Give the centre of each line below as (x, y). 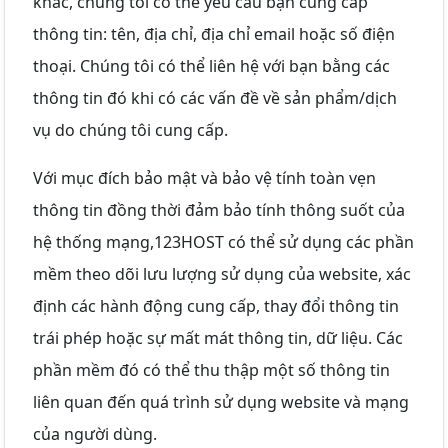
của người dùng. (95, 433)
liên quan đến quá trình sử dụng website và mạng (221, 401)
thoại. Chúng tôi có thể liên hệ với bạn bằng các (211, 65)
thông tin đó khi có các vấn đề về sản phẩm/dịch (215, 97)
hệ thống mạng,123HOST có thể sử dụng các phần (223, 241)
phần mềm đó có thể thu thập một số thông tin (211, 369)
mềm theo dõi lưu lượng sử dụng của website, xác (222, 273)
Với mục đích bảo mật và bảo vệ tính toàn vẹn (204, 177)
